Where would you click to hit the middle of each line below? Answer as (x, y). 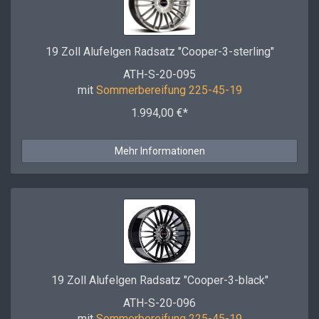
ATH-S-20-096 (159, 303)
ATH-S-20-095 (159, 74)
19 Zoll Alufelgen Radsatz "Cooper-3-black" (159, 280)
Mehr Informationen (159, 151)
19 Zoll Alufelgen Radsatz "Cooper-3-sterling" (159, 52)
